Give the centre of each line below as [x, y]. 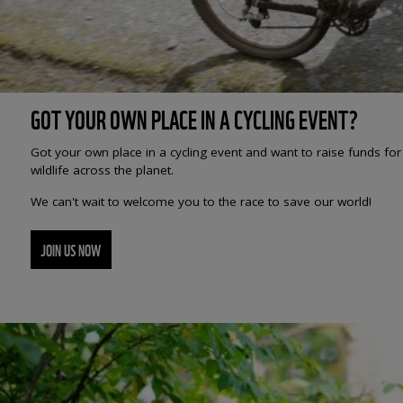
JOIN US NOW [71, 249]
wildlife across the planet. [102, 170]
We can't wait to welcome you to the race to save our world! [201, 201]
